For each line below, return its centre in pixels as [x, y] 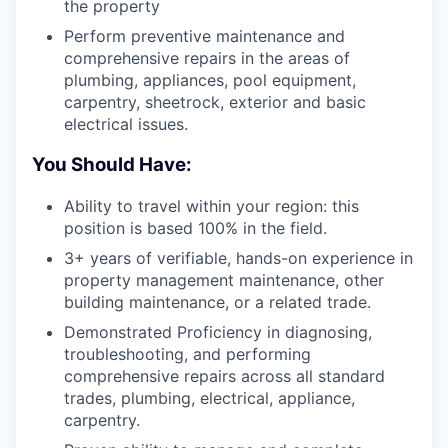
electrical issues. [126, 124]
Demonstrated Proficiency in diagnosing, [218, 331]
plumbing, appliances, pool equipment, [210, 80]
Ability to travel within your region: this [211, 205]
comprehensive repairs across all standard [224, 375]
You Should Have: [112, 165]
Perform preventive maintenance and [204, 36]
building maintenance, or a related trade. [217, 301]
